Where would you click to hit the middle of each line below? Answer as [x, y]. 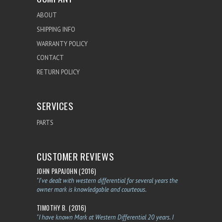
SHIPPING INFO [56, 29]
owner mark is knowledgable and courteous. [92, 190]
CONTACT [50, 58]
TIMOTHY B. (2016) [62, 208]
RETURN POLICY [58, 72]
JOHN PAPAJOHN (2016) [67, 171]
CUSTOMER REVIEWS [76, 156]
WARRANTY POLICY [62, 43]
